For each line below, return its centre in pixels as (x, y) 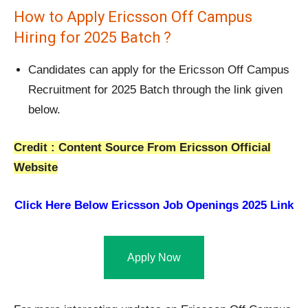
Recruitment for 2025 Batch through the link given (155, 90)
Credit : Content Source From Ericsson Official (142, 148)
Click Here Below (61, 206)
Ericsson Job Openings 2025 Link (202, 206)
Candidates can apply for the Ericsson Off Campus (159, 70)
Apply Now (154, 258)
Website (36, 168)
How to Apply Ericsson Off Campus (133, 17)
